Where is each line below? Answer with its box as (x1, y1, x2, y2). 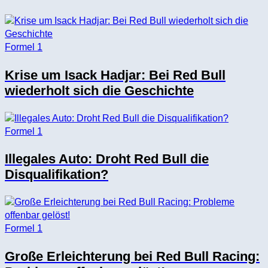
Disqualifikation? (5, 167, 108, 182)
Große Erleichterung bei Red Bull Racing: (5, 248, 260, 264)
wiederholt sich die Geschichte (5, 83, 194, 98)
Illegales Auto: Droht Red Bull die (5, 151, 209, 167)
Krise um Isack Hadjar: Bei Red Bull (5, 67, 226, 83)
